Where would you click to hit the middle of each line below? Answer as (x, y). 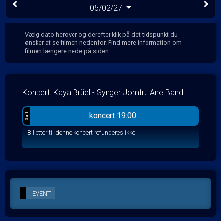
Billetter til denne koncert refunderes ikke (81, 132)
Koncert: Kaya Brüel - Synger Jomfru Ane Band (103, 92)
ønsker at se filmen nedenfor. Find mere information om (103, 42)
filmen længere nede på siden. (67, 51)
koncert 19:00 (113, 115)
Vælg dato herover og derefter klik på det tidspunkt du (101, 34)
